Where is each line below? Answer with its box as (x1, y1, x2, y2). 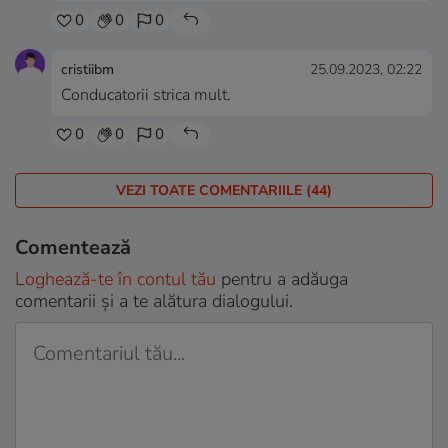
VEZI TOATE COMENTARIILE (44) (116, 180, 332, 200)
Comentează (15, 233, 131, 261)
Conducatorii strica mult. (61, 83, 231, 106)
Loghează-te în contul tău (15, 266, 216, 291)
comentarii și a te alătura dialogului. (15, 288, 293, 313)
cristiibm (61, 59, 114, 79)
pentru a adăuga (216, 266, 348, 291)
